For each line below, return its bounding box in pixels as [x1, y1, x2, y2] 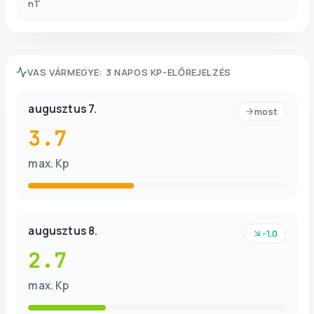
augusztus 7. [28, 101, 97, 116]
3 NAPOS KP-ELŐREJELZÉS [105, 65, 232, 78]
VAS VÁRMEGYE [27, 65, 100, 78]
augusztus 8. [28, 223, 98, 238]
